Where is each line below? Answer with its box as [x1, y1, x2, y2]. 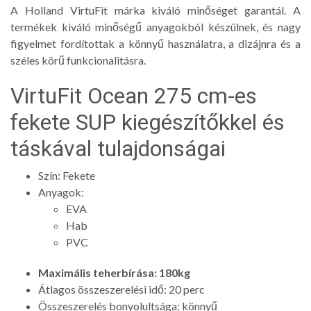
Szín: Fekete [38, 168, 95, 182]
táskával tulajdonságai [10, 135, 226, 162]
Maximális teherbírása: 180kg [38, 265, 190, 279]
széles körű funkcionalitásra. [10, 53, 146, 67]
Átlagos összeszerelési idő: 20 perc [38, 282, 205, 296]
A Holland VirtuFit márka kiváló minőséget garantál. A [10, 3, 301, 17]
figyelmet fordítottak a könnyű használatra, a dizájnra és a [10, 36, 301, 50]
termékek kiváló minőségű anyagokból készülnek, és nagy [10, 19, 301, 33]
